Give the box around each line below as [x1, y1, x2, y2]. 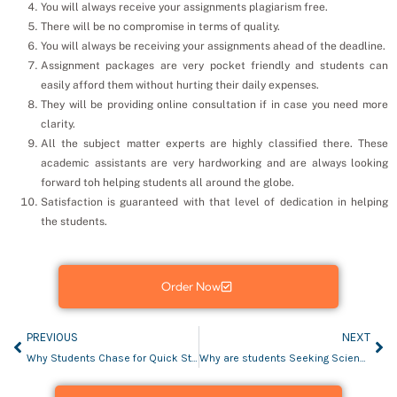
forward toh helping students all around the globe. [41, 176, 294, 190]
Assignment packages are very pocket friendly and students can [41, 59, 388, 73]
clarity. [41, 118, 75, 131]
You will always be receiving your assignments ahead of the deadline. [41, 40, 385, 53]
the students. [41, 215, 107, 229]
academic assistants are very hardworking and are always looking [41, 157, 388, 170]
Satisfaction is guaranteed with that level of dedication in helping [41, 196, 388, 209]
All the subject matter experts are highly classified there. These [41, 137, 388, 151]
